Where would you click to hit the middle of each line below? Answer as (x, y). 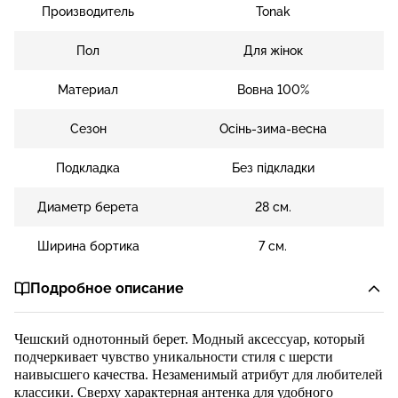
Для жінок (273, 51)
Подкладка (88, 168)
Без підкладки (273, 168)
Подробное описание (107, 288)
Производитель (88, 12)
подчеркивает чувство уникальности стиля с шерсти (174, 357)
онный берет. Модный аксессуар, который (237, 339)
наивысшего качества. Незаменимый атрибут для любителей (199, 374)
